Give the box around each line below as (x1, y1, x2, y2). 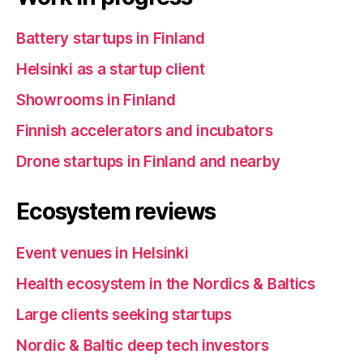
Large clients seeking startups (16, 305, 232, 324)
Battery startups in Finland (16, 28, 205, 48)
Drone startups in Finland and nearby (16, 152, 280, 171)
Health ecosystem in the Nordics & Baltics (16, 274, 315, 293)
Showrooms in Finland (16, 90, 176, 109)
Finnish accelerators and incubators (16, 121, 273, 140)
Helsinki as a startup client (16, 59, 205, 79)
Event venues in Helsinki (16, 243, 189, 263)
